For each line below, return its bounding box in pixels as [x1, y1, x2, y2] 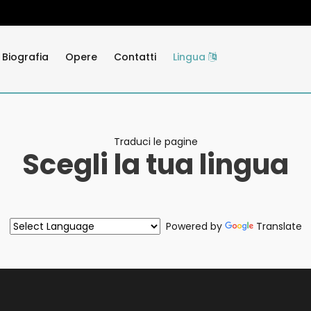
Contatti [114, 50, 156, 65]
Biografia [2, 50, 49, 65]
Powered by [160, 219, 225, 234]
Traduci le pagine [113, 135, 198, 149]
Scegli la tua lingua [22, 145, 289, 185]
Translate [255, 219, 302, 234]
